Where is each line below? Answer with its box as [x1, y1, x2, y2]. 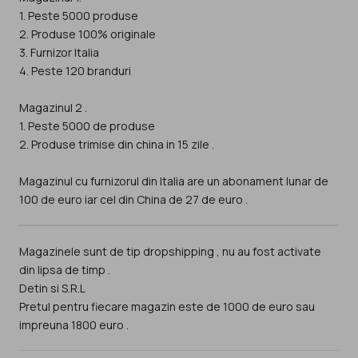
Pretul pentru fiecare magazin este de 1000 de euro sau [19, 298, 315, 314]
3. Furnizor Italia [19, 45, 99, 61]
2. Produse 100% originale [19, 26, 156, 42]
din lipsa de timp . [19, 261, 110, 277]
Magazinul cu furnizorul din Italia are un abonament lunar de [19, 173, 328, 189]
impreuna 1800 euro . [19, 316, 129, 332]
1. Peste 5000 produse [19, 8, 138, 24]
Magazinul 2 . [19, 100, 87, 116]
